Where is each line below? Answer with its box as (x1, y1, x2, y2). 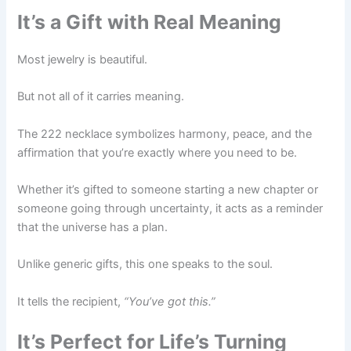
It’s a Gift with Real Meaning (17, 9, 282, 34)
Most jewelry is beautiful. (17, 52, 148, 67)
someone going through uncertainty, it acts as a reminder (17, 201, 324, 215)
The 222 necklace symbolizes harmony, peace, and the (17, 126, 313, 141)
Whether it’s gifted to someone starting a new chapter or (17, 182, 319, 197)
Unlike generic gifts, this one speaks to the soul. (17, 257, 273, 272)
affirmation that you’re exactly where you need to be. (17, 145, 298, 160)
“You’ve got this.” (124, 294, 216, 309)
